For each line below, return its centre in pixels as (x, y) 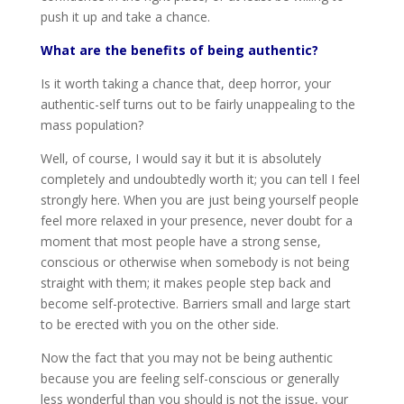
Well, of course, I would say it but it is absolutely (180, 158)
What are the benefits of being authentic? (179, 50)
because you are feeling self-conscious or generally (189, 378)
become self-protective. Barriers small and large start (195, 303)
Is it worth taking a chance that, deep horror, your (185, 83)
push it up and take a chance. (125, 17)
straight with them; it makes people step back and (185, 283)
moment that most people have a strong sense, (180, 241)
